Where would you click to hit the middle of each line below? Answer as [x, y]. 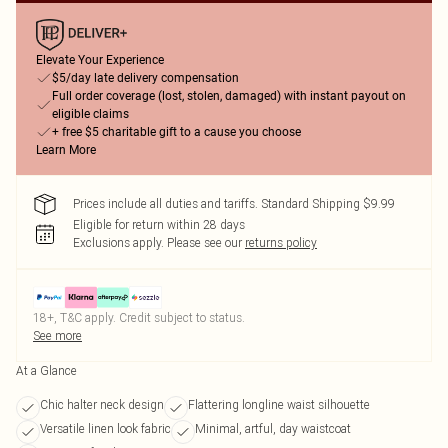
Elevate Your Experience [100, 60]
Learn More [66, 150]
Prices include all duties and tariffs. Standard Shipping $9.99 [234, 203]
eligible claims [90, 114]
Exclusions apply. [118, 242]
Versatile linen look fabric [105, 428]
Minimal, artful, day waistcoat [273, 428]
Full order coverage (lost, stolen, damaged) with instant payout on [229, 96]
